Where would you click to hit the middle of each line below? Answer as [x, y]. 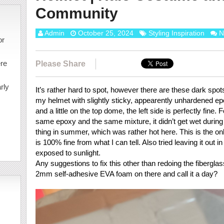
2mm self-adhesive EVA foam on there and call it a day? [126, 174]
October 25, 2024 [105, 33]
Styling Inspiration [176, 33]
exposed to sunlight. [68, 153]
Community [76, 13]
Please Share [60, 64]
